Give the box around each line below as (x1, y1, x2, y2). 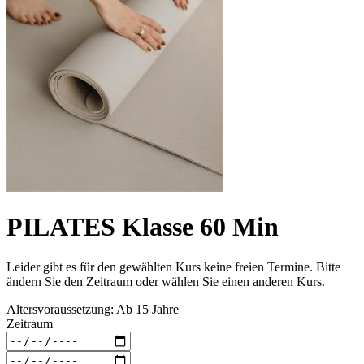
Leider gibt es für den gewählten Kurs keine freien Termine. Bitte (6, 259, 340, 274)
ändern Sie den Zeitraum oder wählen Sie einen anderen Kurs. (6, 274, 325, 288)
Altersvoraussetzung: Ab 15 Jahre (6, 301, 179, 316)
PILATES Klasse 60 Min (6, 212, 279, 242)
